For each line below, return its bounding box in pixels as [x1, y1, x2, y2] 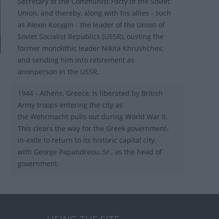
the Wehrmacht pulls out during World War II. [18, 112, 168, 122]
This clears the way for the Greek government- [18, 124, 169, 133]
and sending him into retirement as [18, 55, 134, 65]
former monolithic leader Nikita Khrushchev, [18, 44, 163, 53]
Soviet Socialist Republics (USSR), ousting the [18, 32, 164, 42]
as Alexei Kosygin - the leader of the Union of [18, 20, 165, 30]
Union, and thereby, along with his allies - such [18, 8, 171, 18]
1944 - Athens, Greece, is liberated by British [18, 88, 163, 98]
